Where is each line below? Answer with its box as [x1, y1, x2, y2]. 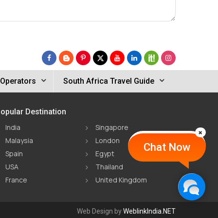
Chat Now [144, 141, 190, 153]
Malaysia [5, 136, 33, 145]
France [5, 175, 27, 184]
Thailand [95, 162, 123, 171]
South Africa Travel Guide [63, 76, 154, 86]
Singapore [95, 123, 128, 132]
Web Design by [77, 207, 123, 215]
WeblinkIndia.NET [123, 207, 176, 215]
